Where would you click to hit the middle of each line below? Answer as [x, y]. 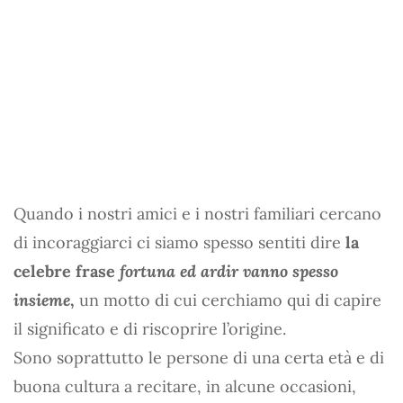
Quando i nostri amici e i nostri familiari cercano [197, 213]
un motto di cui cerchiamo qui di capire [228, 300]
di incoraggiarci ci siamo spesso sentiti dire [179, 242]
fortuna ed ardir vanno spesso [229, 271]
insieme [42, 300]
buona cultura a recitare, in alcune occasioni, [185, 386]
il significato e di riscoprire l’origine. [150, 328]
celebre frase [67, 271]
